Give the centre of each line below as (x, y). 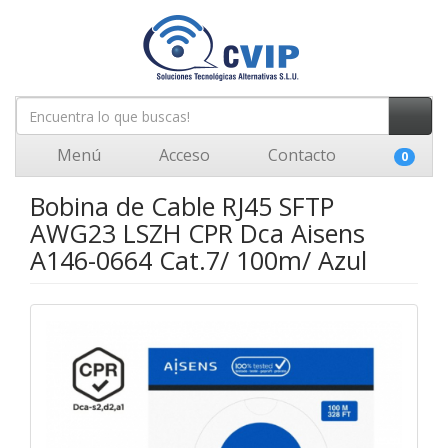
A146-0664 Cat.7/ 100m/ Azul (198, 260)
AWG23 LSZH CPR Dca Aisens (197, 233)
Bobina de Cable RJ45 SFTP (182, 206)
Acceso (182, 155)
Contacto (300, 155)
